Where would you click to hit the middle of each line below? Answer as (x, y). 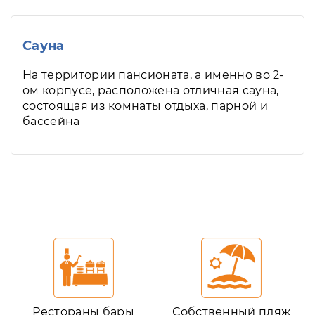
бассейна (51, 121)
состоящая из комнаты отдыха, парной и (145, 106)
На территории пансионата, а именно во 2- (153, 75)
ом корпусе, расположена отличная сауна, (151, 90)
